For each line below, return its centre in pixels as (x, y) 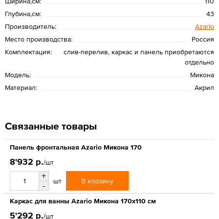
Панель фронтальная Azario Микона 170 (76, 147)
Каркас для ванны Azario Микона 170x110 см (83, 201)
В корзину (97, 181)
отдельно (199, 62)
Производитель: (31, 26)
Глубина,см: (23, 13)
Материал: (21, 87)
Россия (203, 39)
